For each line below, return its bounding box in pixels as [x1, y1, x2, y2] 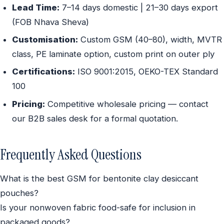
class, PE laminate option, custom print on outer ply [12, 49, 214, 59]
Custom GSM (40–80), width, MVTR [78, 34, 222, 45]
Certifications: [12, 66, 75, 77]
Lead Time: [12, 2, 59, 12]
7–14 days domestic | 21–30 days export [59, 2, 218, 12]
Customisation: [12, 34, 78, 45]
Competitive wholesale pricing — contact [45, 98, 208, 109]
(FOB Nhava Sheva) [12, 16, 89, 27]
